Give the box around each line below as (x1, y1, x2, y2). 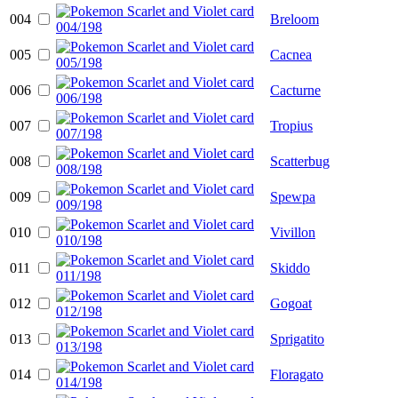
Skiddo (270, 259, 310, 275)
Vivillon (270, 224, 315, 240)
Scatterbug (270, 153, 330, 169)
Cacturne (270, 82, 321, 98)
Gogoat (270, 295, 312, 311)
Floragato (270, 366, 323, 382)
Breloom (270, 11, 319, 27)
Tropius (270, 117, 313, 133)
